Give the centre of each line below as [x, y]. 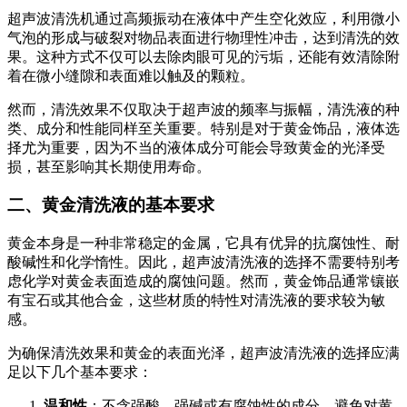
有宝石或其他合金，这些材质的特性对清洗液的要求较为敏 [196, 301]
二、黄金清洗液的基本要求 [111, 205]
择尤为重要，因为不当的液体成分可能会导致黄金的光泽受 [196, 147]
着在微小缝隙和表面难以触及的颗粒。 [131, 75]
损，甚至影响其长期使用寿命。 [109, 166]
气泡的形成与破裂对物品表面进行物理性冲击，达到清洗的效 [203, 37]
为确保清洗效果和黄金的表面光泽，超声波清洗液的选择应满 [203, 353]
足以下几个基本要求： [80, 372]
